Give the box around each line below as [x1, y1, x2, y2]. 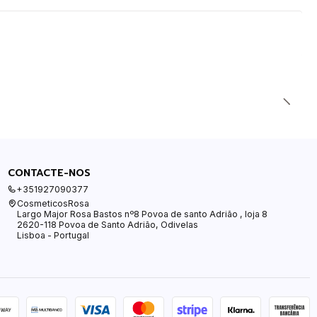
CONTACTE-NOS [7, 165, 91, 180]
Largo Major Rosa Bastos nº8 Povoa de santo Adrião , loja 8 [16, 209, 267, 220]
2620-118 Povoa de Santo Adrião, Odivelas [16, 219, 198, 231]
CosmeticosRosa [16, 198, 89, 209]
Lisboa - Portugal [16, 230, 89, 241]
